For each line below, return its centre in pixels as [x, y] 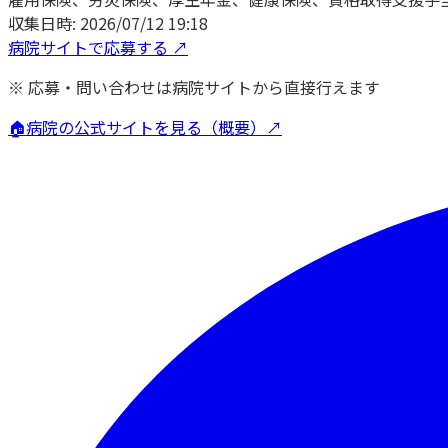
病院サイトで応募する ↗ [98, 46]
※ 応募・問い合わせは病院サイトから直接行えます [194, 86]
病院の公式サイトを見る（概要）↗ [154, 126]
